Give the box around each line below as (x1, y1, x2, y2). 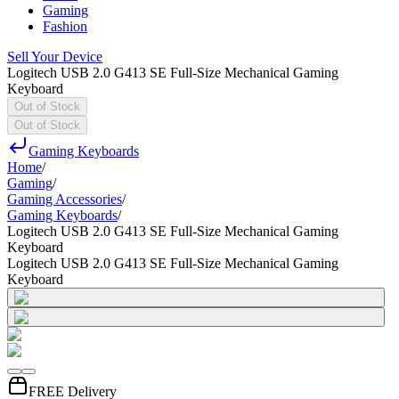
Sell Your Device (7, 49, 102, 64)
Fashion (43, 19, 87, 34)
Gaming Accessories (7, 191, 122, 207)
